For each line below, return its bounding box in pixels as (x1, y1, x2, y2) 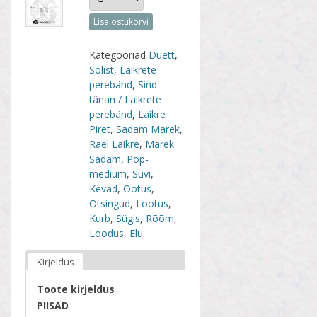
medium (89, 166, 127, 180)
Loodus (89, 226, 125, 240)
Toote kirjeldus (37, 282, 115, 296)
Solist (89, 62, 115, 76)
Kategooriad (89, 47, 149, 62)
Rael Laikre (89, 137, 140, 151)
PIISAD (37, 298, 69, 312)
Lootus (136, 196, 169, 210)
